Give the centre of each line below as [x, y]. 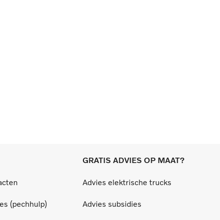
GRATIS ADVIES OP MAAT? [134, 160]
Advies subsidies [112, 204]
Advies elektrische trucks [127, 182]
